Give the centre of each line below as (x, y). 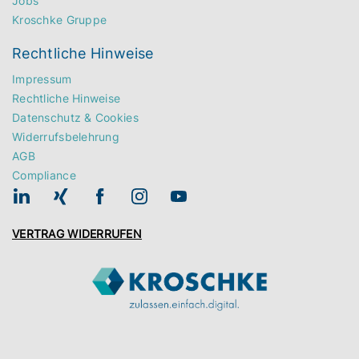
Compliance (44, 175)
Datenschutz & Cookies (75, 118)
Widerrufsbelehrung (66, 137)
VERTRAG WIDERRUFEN (77, 234)
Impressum (42, 79)
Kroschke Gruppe (60, 20)
